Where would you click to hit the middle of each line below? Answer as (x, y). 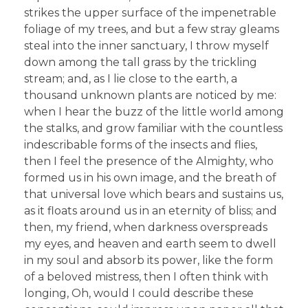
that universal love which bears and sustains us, (154, 195)
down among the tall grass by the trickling (141, 63)
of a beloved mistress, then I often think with (146, 277)
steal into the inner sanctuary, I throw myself (146, 46)
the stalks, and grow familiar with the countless (153, 129)
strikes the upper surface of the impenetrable (150, 13)
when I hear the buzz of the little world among (154, 112)
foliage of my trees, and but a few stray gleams (152, 30)
